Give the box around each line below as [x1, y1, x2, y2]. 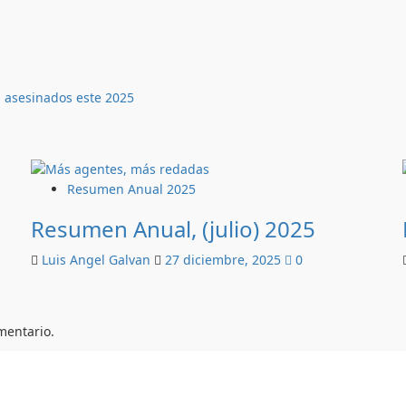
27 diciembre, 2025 [165, 250, 285, 268]
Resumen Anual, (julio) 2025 [31, 213, 315, 244]
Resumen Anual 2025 [67, 179, 196, 198]
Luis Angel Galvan [42, 250, 154, 268]
